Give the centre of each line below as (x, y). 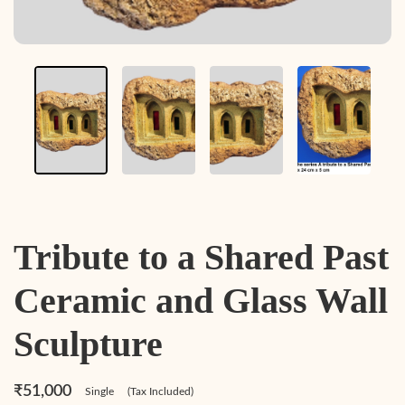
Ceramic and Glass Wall (201, 301)
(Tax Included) (160, 391)
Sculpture (88, 344)
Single (99, 391)
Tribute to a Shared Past (201, 257)
